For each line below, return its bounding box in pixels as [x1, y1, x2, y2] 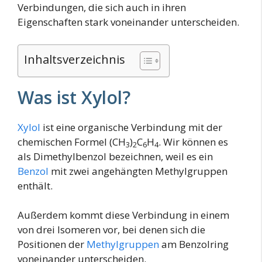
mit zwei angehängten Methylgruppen [49, 164, 227, 178]
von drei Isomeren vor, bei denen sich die [18, 223, 205, 237]
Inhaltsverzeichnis [24, 50, 125, 67]
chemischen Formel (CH [18, 135, 126, 149]
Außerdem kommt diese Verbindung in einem [18, 208, 229, 222]
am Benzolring [159, 237, 229, 251]
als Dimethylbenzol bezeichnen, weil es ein [18, 149, 213, 163]
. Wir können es [158, 135, 228, 149]
